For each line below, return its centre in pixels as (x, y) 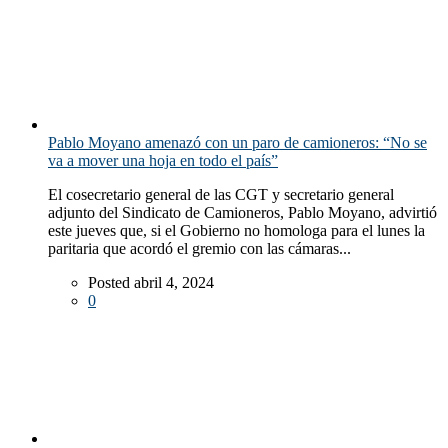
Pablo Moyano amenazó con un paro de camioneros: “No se (237, 142)
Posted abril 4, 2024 (151, 282)
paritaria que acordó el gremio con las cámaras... (199, 248)
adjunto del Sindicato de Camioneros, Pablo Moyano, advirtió (242, 212)
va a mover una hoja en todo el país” (163, 160)
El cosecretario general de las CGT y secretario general (221, 194)
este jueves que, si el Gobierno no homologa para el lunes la (236, 230)
